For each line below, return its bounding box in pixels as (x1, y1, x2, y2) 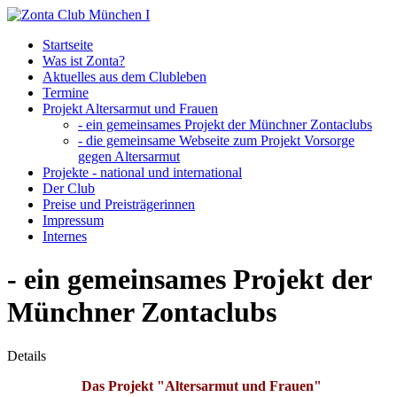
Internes (43, 229, 87, 244)
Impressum (43, 213, 104, 228)
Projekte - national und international (43, 165, 242, 180)
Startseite (43, 37, 93, 52)
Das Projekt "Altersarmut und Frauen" (43, 378, 322, 393)
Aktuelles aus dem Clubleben (43, 69, 206, 84)
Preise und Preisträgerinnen (43, 197, 195, 212)
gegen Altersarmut (78, 149, 180, 164)
